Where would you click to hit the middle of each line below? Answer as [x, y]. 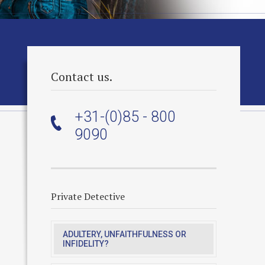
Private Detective [88, 196]
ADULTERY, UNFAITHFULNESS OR [125, 234]
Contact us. [82, 77]
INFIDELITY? [86, 244]
